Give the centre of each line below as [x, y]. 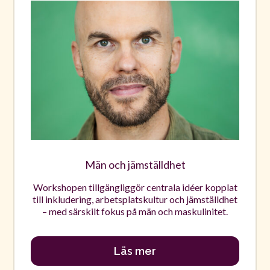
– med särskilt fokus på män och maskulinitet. [135, 211]
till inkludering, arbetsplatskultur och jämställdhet [135, 199]
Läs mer [135, 251]
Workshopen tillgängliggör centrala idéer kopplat [135, 187]
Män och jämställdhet [135, 165]
